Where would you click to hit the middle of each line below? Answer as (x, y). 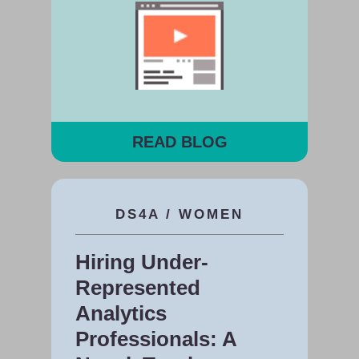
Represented (138, 287)
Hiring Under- (142, 262)
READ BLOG (179, 142)
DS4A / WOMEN (179, 214)
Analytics (121, 313)
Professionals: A (156, 339)
